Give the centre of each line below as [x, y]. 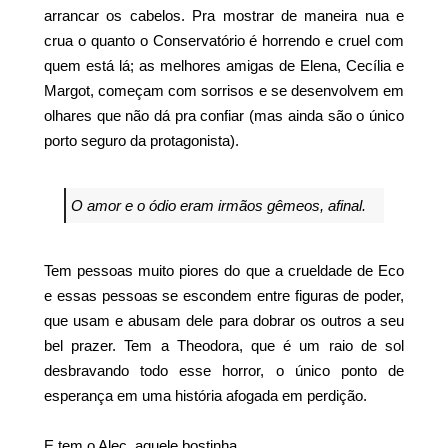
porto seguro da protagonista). [141, 140]
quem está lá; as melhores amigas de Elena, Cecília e [224, 65]
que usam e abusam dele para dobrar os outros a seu [224, 320]
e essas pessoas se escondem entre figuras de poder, [224, 295]
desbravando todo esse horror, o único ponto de [224, 370]
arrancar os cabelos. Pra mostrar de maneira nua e [224, 15]
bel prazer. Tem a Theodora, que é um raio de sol [224, 345]
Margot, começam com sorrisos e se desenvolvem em [224, 90]
